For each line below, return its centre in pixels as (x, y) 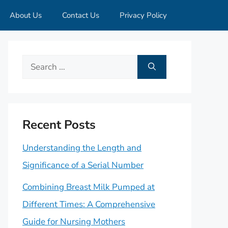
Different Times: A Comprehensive (89, 204)
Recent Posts (59, 125)
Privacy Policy (143, 15)
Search (35, 63)
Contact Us (81, 15)
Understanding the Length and (82, 148)
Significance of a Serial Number (83, 165)
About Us (26, 15)
